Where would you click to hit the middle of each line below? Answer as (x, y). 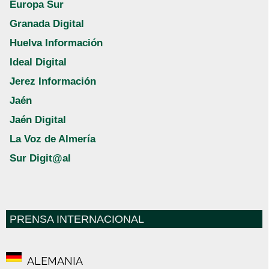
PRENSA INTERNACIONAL (77, 219)
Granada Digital (47, 24)
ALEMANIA (55, 261)
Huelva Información (56, 43)
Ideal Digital (38, 62)
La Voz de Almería (53, 139)
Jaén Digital (38, 120)
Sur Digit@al (40, 159)
